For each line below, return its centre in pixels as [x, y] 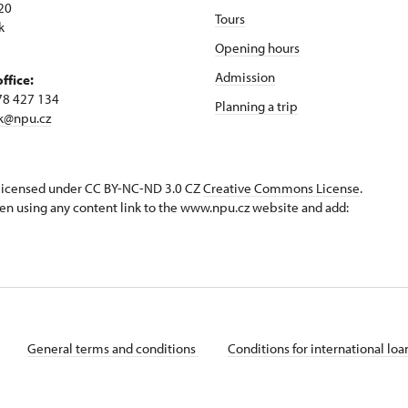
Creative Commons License [281, 188]
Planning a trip [256, 106]
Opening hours [257, 48]
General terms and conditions [113, 348]
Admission [245, 77]
